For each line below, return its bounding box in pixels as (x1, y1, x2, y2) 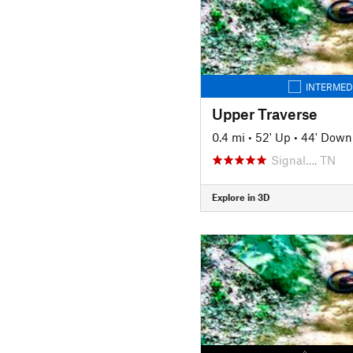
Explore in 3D (211, 191, 269, 203)
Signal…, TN (270, 152, 336, 167)
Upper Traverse (211, 104, 318, 123)
